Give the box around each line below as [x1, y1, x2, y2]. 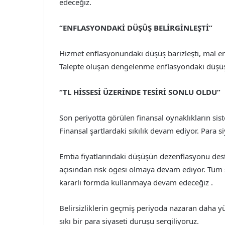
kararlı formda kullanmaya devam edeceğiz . [59, 177, 213, 187]
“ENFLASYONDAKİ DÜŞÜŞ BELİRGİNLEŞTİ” [59, 22, 212, 33]
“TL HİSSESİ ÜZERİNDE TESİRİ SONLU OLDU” [59, 86, 220, 97]
